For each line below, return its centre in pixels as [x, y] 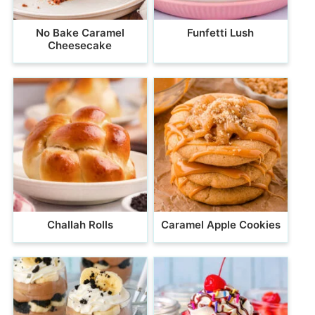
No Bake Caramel [80, 33]
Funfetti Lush [221, 33]
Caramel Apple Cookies [220, 225]
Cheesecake [80, 46]
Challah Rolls [80, 225]
